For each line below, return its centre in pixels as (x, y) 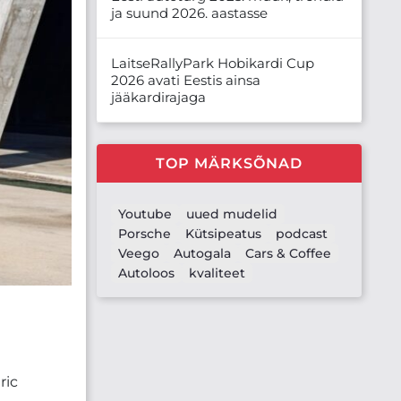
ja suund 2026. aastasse (189, 13)
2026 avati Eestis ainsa (186, 80)
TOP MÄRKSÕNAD (229, 163)
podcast (302, 233)
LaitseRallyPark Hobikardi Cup (213, 63)
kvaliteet (217, 273)
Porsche (145, 233)
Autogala (202, 253)
